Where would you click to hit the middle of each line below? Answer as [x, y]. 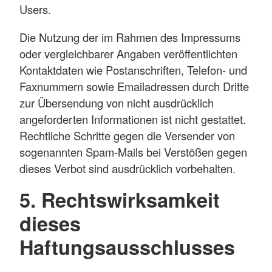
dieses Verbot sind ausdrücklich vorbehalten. [127, 168]
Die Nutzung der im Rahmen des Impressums [130, 37]
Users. [35, 9]
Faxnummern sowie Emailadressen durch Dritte [134, 86]
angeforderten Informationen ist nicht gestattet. [133, 119]
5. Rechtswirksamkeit [120, 200]
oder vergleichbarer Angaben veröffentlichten [128, 53]
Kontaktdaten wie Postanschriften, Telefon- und [133, 70]
